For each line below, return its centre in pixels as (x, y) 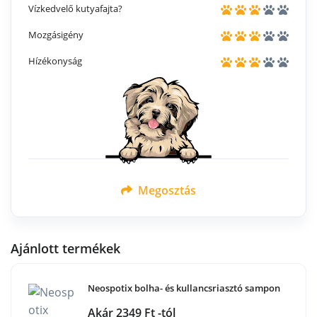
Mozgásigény (56, 35)
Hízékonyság (55, 61)
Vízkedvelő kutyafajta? (75, 9)
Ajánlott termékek (65, 249)
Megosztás (166, 191)
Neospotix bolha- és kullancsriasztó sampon (184, 288)
